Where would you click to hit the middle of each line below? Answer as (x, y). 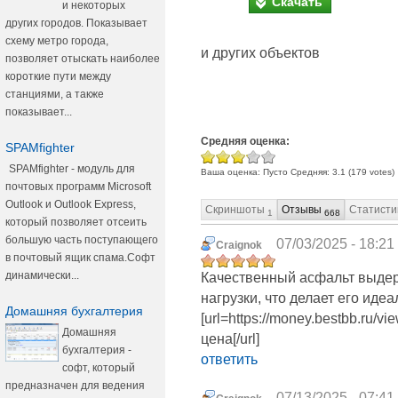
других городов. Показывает (76, 23)
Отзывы (303, 209)
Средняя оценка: (245, 141)
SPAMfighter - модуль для (72, 169)
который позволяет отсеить (76, 222)
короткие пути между (58, 76)
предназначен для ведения (75, 386)
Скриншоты (236, 209)
